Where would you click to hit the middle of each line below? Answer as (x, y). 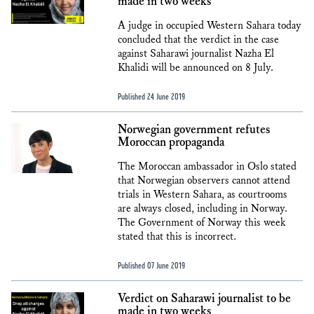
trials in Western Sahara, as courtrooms (203, 194)
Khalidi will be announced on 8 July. (196, 68)
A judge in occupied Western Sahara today (210, 26)
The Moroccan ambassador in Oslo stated (207, 166)
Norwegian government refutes (194, 130)
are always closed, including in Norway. (203, 209)
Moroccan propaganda (171, 142)
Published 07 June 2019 (151, 265)
